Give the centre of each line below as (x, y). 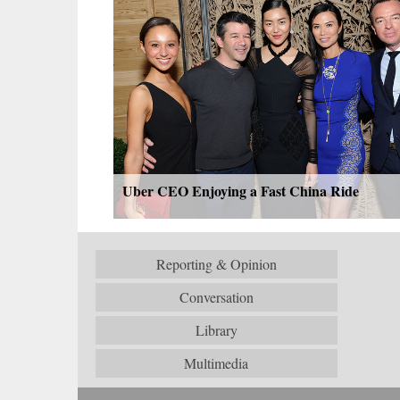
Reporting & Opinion (216, 263)
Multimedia (217, 362)
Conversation (216, 296)
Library (216, 329)
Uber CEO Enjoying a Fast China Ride (241, 190)
